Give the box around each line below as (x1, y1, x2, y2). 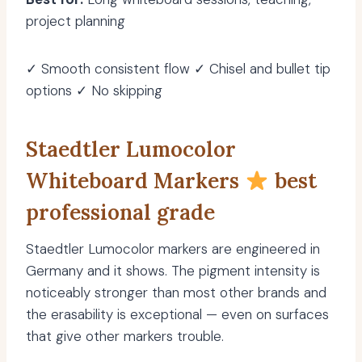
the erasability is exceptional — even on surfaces (26, 305, 329, 324)
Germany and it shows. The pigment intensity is (26, 262, 320, 280)
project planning (26, 12, 125, 31)
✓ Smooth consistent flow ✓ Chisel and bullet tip (26, 60, 330, 78)
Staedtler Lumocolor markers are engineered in (26, 240, 320, 259)
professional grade (26, 199, 215, 226)
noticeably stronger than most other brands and (26, 284, 326, 302)
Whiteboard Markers (26, 167, 245, 195)
